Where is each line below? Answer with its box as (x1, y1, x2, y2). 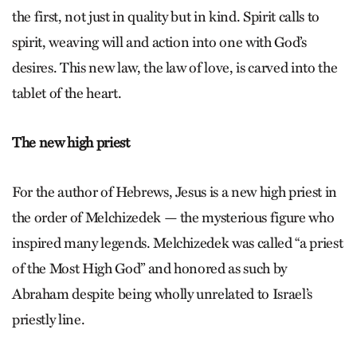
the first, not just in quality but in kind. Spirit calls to (12, 7, 320, 25)
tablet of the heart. (12, 84, 122, 102)
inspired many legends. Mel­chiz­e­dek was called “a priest (12, 233, 343, 252)
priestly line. (12, 310, 85, 328)
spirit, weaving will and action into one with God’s (12, 33, 307, 51)
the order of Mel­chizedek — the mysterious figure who (12, 208, 335, 226)
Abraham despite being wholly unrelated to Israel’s (12, 284, 313, 303)
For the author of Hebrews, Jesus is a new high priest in (12, 182, 337, 201)
